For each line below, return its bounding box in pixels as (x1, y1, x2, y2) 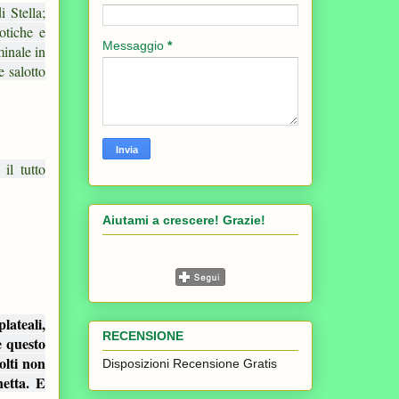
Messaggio (102, 38, 167, 53)
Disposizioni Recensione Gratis (102, 355, 277, 370)
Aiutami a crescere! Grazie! (102, 212, 265, 227)
